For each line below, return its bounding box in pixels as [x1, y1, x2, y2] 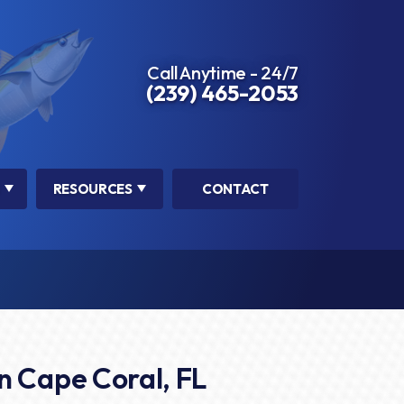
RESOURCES [52, 179, 133, 197]
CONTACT [201, 179, 269, 197]
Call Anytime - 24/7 [146, 61, 298, 85]
